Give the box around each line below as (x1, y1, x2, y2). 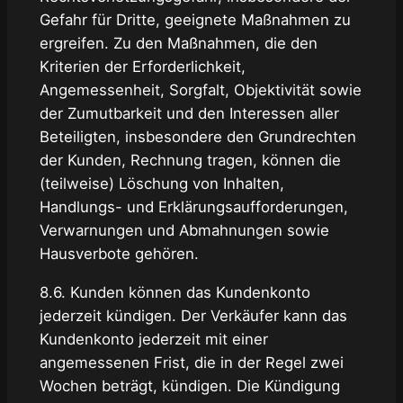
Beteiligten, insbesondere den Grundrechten (39, 128, 356, 147)
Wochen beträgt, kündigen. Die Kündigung (39, 377, 340, 396)
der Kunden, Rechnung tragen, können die (39, 151, 341, 170)
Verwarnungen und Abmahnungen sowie (39, 221, 329, 240)
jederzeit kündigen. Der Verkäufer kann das (39, 307, 347, 326)
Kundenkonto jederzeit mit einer (39, 330, 268, 349)
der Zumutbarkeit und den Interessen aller (39, 104, 339, 123)
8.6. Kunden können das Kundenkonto (39, 283, 310, 302)
